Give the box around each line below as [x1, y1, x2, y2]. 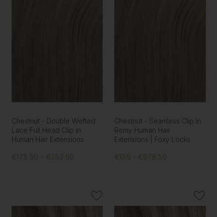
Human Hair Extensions [11, 135, 84, 144]
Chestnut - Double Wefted [11, 117, 95, 125]
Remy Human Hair [114, 126, 171, 135]
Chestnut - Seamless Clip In [114, 117, 201, 125]
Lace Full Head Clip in [11, 126, 81, 135]
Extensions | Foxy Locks [114, 135, 191, 144]
